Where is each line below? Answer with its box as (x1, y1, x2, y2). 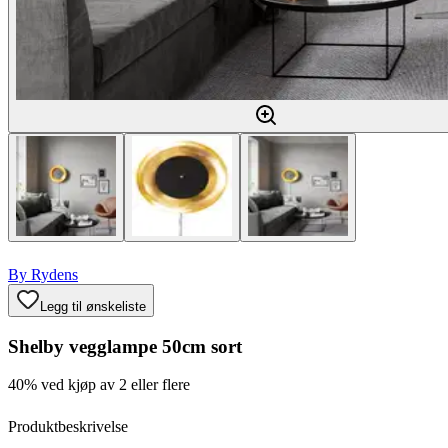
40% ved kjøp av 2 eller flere (8, 376, 190, 394)
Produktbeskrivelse (8, 418, 128, 436)
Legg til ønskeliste (40, 299, 146, 314)
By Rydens (8, 266, 78, 283)
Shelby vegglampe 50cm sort (8, 335, 242, 357)
